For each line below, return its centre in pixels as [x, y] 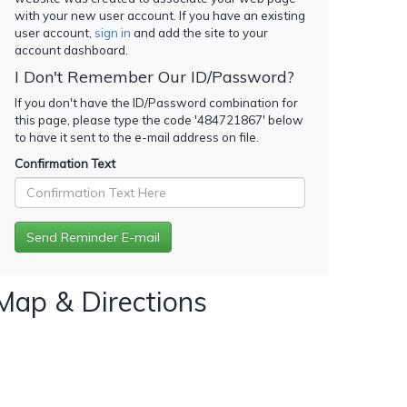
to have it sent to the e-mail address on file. [137, 137]
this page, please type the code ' [106, 119]
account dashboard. [71, 50]
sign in [113, 32]
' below [283, 119]
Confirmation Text [65, 163]
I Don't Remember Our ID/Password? [154, 76]
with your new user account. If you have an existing [160, 15]
